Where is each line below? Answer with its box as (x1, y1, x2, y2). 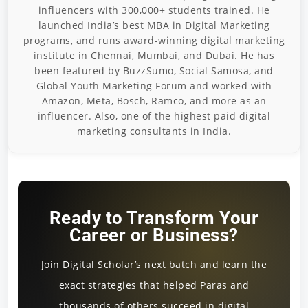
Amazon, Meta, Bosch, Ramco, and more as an (41, 94, 267, 108)
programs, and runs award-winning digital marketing (23, 34, 285, 47)
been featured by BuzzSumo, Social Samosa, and (34, 64, 274, 78)
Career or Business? (69, 225, 239, 246)
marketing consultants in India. (76, 124, 232, 138)
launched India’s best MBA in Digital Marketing (38, 19, 270, 32)
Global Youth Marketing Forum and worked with (36, 79, 272, 93)
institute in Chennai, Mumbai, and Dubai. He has (33, 49, 275, 63)
